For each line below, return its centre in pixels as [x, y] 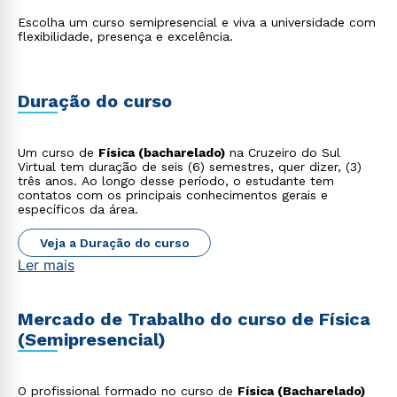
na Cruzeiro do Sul [283, 152]
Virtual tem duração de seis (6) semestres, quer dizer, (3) [190, 167]
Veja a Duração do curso [114, 243]
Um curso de [58, 152]
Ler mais [46, 265]
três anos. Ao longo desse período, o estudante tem [176, 181]
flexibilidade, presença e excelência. [125, 36]
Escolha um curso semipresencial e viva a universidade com [197, 22]
